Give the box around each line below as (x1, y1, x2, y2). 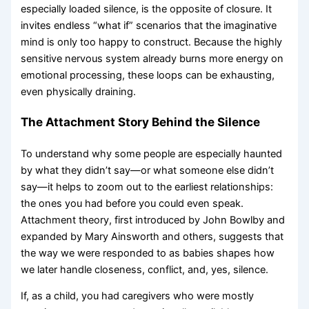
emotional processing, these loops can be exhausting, (21, 69, 275, 82)
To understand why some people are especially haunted (21, 147, 283, 160)
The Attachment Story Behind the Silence (21, 114, 261, 129)
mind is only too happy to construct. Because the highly (21, 36, 283, 49)
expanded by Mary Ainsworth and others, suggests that (21, 230, 284, 243)
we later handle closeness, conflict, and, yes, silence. (21, 263, 269, 276)
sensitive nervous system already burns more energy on (21, 52, 284, 66)
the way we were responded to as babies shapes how (21, 246, 275, 259)
